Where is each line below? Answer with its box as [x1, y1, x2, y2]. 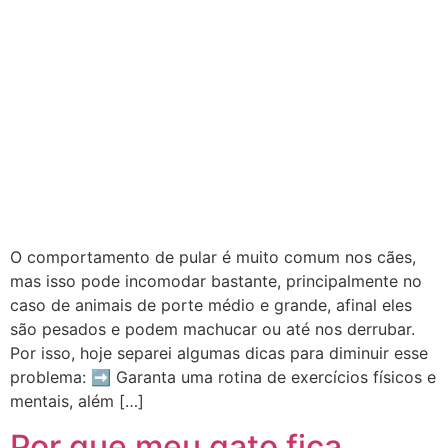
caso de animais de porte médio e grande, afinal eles [10, 295, 412, 316]
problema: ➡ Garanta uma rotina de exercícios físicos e [10, 367, 436, 388]
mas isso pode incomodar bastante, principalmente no [10, 271, 422, 292]
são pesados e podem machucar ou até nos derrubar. [10, 319, 415, 340]
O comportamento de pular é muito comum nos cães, [10, 247, 416, 268]
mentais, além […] [10, 391, 144, 412]
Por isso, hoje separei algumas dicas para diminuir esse [10, 343, 428, 364]
